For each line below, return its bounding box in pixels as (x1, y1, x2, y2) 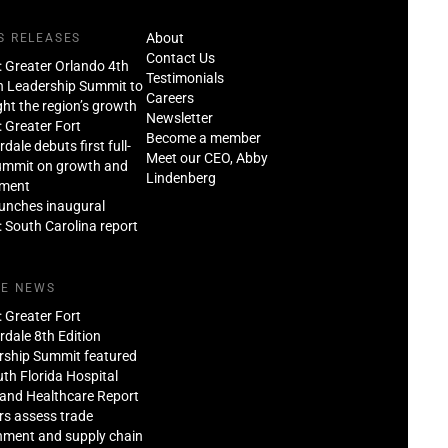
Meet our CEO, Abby (145, 149, 268, 166)
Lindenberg (145, 169, 216, 186)
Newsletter (145, 109, 213, 126)
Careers (145, 89, 194, 106)
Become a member (145, 129, 261, 146)
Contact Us (145, 49, 215, 66)
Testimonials (145, 69, 224, 86)
